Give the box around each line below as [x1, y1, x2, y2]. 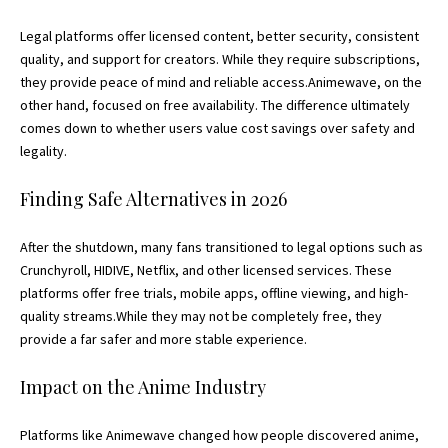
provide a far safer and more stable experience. [20, 330, 307, 348]
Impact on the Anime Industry [20, 375, 266, 399]
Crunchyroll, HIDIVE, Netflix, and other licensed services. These [20, 261, 392, 279]
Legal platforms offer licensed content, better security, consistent [20, 27, 419, 45]
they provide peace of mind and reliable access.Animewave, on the [20, 73, 422, 91]
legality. [20, 142, 67, 160]
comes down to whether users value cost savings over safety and [20, 119, 415, 137]
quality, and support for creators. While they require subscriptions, [20, 50, 420, 68]
